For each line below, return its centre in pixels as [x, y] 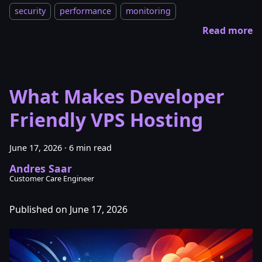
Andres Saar [41, 169]
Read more [227, 31]
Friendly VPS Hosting [106, 120]
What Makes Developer [117, 96]
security [30, 11]
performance [86, 11]
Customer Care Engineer [52, 179]
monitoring [148, 11]
